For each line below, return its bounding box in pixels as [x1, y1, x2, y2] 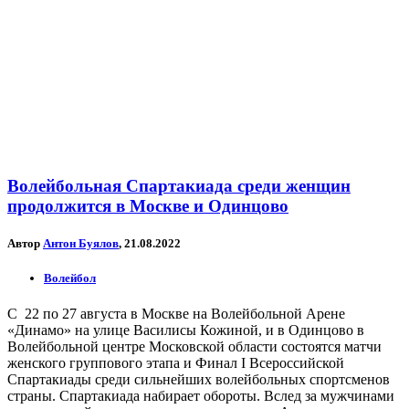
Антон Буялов [43, 236, 119, 251]
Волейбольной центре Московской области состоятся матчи [7, 339, 382, 355]
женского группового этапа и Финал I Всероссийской [7, 355, 344, 372]
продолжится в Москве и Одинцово [7, 195, 288, 215]
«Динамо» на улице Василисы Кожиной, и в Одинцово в [7, 322, 364, 339]
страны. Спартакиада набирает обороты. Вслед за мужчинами [7, 388, 394, 404]
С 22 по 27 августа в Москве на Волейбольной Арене [7, 306, 345, 322]
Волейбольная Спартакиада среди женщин [7, 175, 351, 195]
